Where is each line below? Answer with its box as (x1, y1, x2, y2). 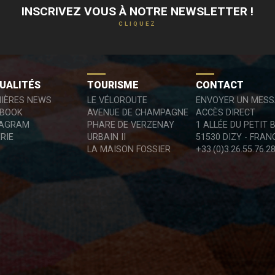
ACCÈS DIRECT (196, 107, 256, 118)
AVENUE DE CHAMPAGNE (87, 107, 189, 118)
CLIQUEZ (118, 20, 157, 27)
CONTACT (196, 79, 244, 91)
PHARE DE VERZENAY (87, 120, 175, 130)
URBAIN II (87, 132, 126, 142)
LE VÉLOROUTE (87, 95, 148, 106)
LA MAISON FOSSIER (87, 144, 171, 155)
